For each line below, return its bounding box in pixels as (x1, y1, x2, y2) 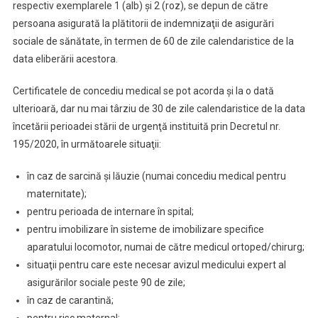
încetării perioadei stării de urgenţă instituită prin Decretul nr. (12, 121, 280, 132)
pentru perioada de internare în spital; (26, 206, 194, 217)
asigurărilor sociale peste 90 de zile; (26, 277, 185, 288)
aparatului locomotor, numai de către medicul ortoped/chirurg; (26, 241, 305, 253)
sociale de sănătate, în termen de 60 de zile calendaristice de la (12, 35, 294, 47)
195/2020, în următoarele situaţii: (12, 138, 161, 150)
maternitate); (26, 188, 87, 199)
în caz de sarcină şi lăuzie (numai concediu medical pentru (26, 170, 286, 182)
